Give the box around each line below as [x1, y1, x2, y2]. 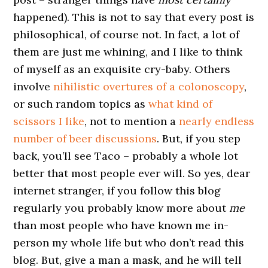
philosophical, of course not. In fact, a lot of [13, 28, 240, 41]
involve [13, 80, 54, 93]
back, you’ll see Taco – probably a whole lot [13, 149, 239, 163]
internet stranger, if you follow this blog [13, 184, 221, 197]
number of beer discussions [13, 132, 157, 145]
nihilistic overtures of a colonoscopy [53, 80, 245, 93]
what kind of [148, 97, 213, 111]
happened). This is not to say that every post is [13, 10, 255, 24]
